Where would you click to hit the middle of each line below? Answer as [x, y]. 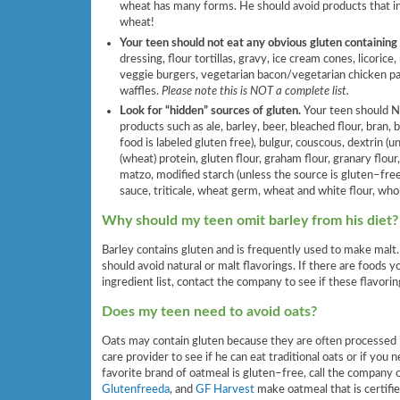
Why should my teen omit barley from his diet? [250, 220]
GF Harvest [225, 390]
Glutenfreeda [136, 390]
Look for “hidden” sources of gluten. [211, 111]
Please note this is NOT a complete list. [255, 91]
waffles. [140, 91]
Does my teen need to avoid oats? [209, 311]
